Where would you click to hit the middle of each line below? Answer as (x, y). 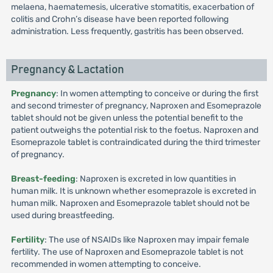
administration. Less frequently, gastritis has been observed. (127, 31)
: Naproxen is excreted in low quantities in (155, 179)
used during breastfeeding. (62, 215)
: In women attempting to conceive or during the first (157, 94)
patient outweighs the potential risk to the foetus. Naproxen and (134, 130)
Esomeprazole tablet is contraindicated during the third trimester (135, 142)
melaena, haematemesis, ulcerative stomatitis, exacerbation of (132, 7)
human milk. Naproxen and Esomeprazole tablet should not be (130, 203)
